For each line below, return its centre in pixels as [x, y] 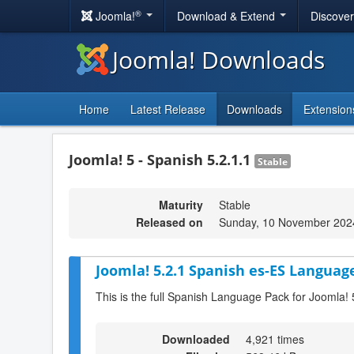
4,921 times [275, 339]
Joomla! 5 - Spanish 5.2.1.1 [162, 160]
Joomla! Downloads [218, 60]
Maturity [181, 205]
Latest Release [168, 109]
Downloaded [196, 339]
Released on [169, 222]
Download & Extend [228, 16]
